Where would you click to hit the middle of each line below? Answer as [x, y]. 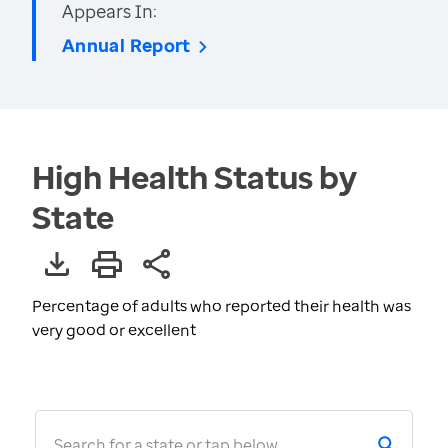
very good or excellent [114, 330]
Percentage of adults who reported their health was [221, 306]
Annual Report [126, 45]
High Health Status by [194, 176]
